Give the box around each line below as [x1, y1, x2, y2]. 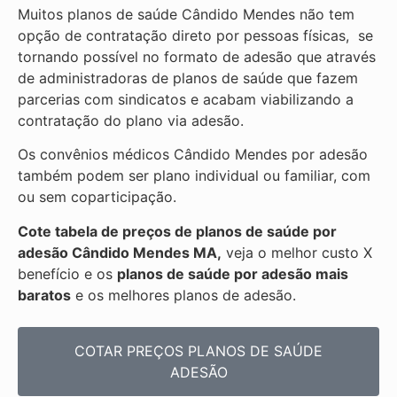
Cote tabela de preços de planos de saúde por [18, 222, 337, 240]
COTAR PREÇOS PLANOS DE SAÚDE [74, 341, 323, 360]
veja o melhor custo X [222, 243, 372, 261]
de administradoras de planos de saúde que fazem [18, 68, 358, 87]
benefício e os [18, 264, 117, 283]
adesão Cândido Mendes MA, [18, 243, 222, 261]
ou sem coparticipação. [18, 188, 176, 206]
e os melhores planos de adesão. [71, 285, 296, 304]
